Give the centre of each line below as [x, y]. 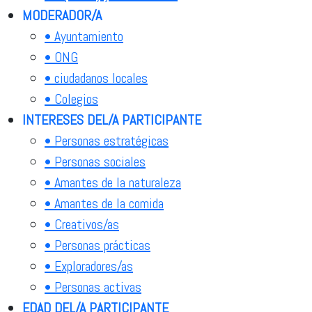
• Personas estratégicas [107, 140]
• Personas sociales [95, 161]
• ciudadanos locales [96, 78]
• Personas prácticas [97, 245]
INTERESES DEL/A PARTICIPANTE [112, 119]
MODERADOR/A [62, 15]
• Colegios [71, 99]
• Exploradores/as [89, 266]
